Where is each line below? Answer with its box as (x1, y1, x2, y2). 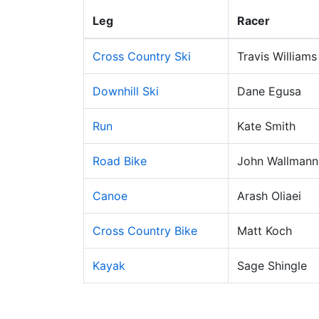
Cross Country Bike (93, 224, 197, 238)
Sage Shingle (237, 258, 307, 273)
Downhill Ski (93, 84, 159, 98)
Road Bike (93, 154, 147, 168)
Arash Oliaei (237, 189, 301, 203)
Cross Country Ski (93, 49, 191, 63)
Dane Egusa (237, 84, 301, 98)
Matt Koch (237, 224, 292, 238)
